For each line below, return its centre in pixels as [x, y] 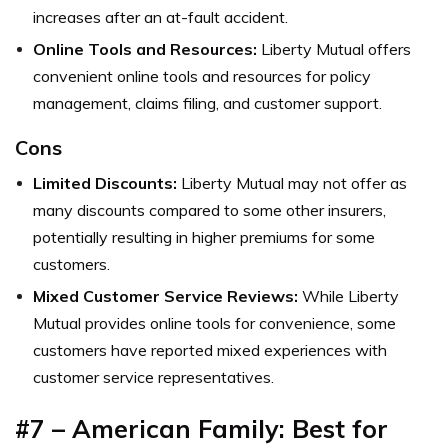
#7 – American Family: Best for [201, 429]
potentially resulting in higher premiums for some [204, 237]
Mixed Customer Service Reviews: [165, 296]
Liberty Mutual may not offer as [292, 183]
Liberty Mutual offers [334, 49]
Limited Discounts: [105, 183]
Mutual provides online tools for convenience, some [214, 323]
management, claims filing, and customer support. [207, 103]
